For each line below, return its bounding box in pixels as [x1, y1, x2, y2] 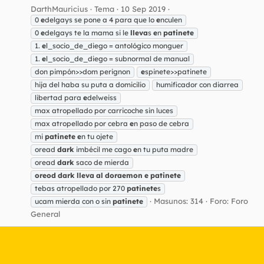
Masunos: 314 [154, 196, 203, 206]
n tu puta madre [137, 144, 193, 154]
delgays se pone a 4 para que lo [45, 15, 156, 24]
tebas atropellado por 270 [35, 183, 127, 193]
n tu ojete [81, 131, 113, 141]
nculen [160, 15, 182, 24]
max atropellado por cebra [35, 118, 130, 128]
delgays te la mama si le [45, 28, 130, 37]
